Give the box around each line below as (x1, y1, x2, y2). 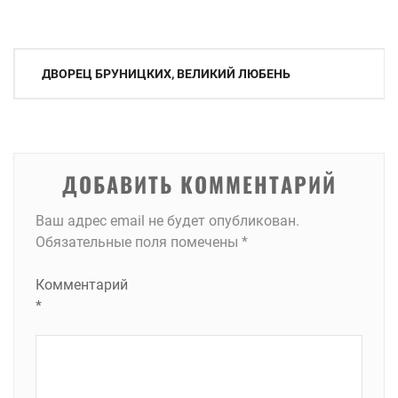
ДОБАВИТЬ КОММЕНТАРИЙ (61, 168, 337, 200)
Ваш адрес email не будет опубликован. (36, 212, 299, 229)
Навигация (12, 47, 107, 79)
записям (12, 111, 86, 143)
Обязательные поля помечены (36, 234, 242, 251)
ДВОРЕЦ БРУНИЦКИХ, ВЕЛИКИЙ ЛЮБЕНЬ (42, 67, 291, 82)
